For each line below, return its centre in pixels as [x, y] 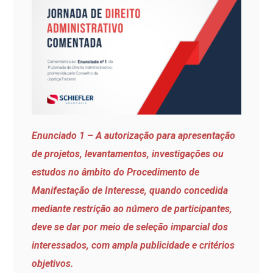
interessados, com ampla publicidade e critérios [133, 246]
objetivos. [53, 264]
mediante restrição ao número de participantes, [132, 209]
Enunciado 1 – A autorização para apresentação [134, 136]
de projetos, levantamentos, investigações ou [128, 154]
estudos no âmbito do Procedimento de [116, 172]
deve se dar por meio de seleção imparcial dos [130, 227]
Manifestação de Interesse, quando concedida [130, 191]
